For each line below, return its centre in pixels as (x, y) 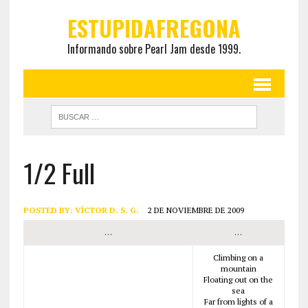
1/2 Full (59, 173)
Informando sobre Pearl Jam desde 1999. (154, 49)
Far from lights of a (238, 301)
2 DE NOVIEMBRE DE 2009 (196, 210)
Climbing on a (239, 257)
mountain (238, 268)
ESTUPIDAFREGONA (154, 28)
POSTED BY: (49, 210)
